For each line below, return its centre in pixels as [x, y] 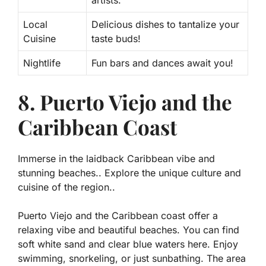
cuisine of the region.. [66, 187]
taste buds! [116, 38]
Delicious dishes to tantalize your [165, 24]
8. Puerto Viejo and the [125, 102]
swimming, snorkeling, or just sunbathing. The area [132, 258]
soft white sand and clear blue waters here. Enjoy [128, 244]
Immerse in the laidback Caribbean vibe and [116, 158]
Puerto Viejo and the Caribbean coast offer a [118, 215]
